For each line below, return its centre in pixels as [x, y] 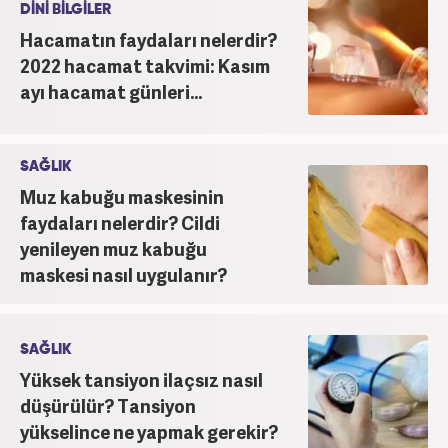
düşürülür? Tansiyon [108, 405]
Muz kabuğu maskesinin [122, 196]
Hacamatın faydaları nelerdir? [148, 39]
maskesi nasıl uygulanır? [123, 274]
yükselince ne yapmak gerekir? [149, 431]
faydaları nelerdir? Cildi [120, 222]
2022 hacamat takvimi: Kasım [145, 65]
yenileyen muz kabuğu [113, 248]
